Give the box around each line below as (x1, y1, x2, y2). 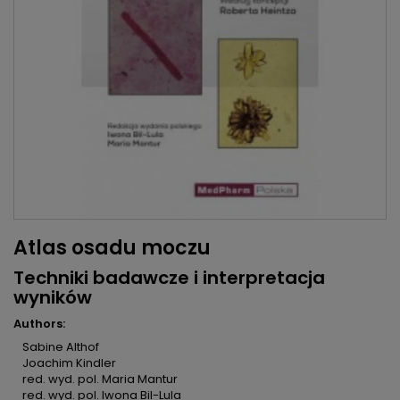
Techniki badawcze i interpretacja (13, 265, 325, 291)
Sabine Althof (22, 338, 99, 356)
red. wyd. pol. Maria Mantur (22, 371, 178, 388)
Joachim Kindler (22, 354, 116, 372)
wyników (13, 285, 92, 311)
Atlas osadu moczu (13, 234, 211, 262)
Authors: (13, 315, 65, 333)
